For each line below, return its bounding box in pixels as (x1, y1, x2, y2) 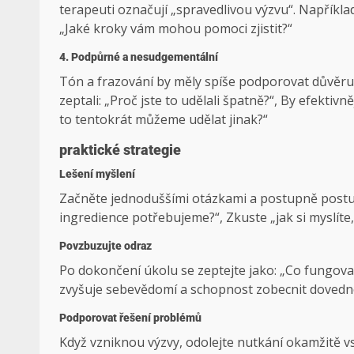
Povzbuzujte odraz (59, 239, 152, 253)
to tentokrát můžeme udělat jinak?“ (59, 111, 268, 129)
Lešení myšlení (59, 168, 135, 181)
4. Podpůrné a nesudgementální (59, 51, 218, 64)
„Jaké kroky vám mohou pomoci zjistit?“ (59, 20, 292, 38)
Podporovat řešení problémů (59, 311, 201, 325)
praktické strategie (59, 141, 181, 159)
